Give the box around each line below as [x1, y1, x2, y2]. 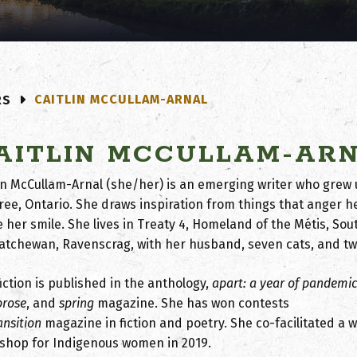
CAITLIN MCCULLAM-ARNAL [34, 91, 208, 107]
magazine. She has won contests [94, 296, 289, 311]
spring [59, 296, 94, 311]
